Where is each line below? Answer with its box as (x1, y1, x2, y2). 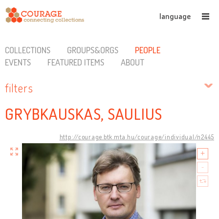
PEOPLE (134, 44, 160, 55)
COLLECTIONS (5, 44, 50, 55)
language (159, 11, 191, 21)
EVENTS (5, 57, 31, 67)
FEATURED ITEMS (47, 57, 104, 67)
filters (5, 81, 33, 95)
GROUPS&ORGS (66, 44, 118, 55)
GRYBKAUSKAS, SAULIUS (5, 104, 166, 124)
